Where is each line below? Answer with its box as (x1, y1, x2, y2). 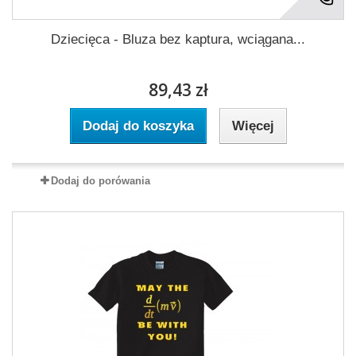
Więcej (231, 118, 274, 133)
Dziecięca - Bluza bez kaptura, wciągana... (51, 31, 305, 47)
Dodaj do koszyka (82, 118, 194, 133)
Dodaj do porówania (50, 174, 150, 187)
